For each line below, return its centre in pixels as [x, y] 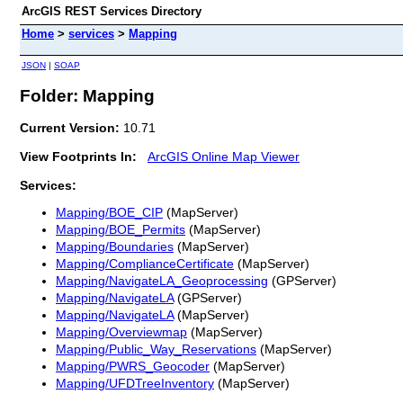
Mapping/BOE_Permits [121, 230]
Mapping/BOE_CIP [109, 213]
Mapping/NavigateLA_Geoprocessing [162, 281]
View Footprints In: [78, 156]
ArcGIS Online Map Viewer [224, 156]
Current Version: [72, 127]
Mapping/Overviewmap [121, 332]
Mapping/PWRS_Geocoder [133, 367]
